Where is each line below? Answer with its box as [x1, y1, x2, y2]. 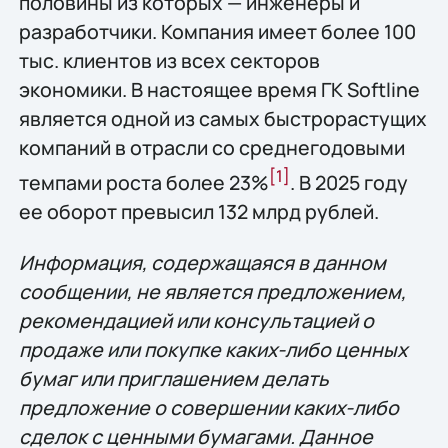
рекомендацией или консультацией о [18, 307, 374, 335]
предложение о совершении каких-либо [18, 394, 399, 422]
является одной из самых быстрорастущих [18, 105, 427, 133]
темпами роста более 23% [18, 169, 269, 196]
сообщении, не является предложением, [18, 278, 406, 306]
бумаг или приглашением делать [18, 365, 329, 393]
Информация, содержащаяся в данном [18, 249, 386, 277]
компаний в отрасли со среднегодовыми [18, 134, 405, 162]
